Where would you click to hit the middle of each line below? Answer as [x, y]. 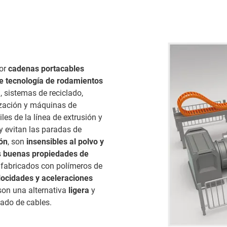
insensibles [47, 141]
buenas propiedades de [46, 154]
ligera [79, 190]
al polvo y [87, 141]
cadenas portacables [46, 68]
